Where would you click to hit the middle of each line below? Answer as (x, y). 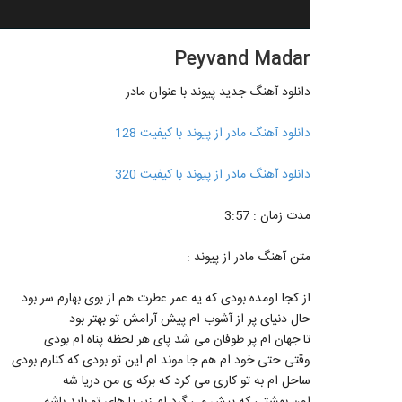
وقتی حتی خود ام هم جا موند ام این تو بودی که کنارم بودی (161, 361)
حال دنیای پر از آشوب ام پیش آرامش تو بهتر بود (190, 320)
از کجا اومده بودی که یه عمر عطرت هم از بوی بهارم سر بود (166, 299)
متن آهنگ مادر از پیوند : (249, 258)
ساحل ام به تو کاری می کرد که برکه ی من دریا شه (187, 382)
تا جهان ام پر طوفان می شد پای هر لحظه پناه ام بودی (177, 341)
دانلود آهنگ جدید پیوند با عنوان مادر (218, 93)
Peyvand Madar (242, 60)
